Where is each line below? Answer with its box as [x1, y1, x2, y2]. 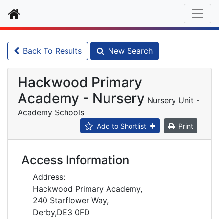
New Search [108, 46, 153, 56]
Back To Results [23, 46, 82, 56]
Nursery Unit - [147, 95, 199, 105]
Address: [33, 172, 65, 182]
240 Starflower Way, [33, 196, 109, 205]
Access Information [22, 153, 129, 167]
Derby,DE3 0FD [33, 207, 90, 217]
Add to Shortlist [97, 122, 146, 130]
